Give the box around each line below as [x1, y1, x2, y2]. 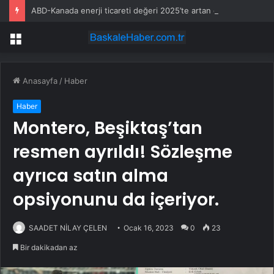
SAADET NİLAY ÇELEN [29, 223, 107, 233]
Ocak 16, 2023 [124, 223, 174, 233]
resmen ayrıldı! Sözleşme [13, 140, 232, 165]
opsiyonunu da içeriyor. [13, 188, 219, 212]
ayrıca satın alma [13, 164, 168, 188]
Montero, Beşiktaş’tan [13, 116, 202, 141]
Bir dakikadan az [18, 243, 78, 253]
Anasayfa [20, 76, 57, 86]
